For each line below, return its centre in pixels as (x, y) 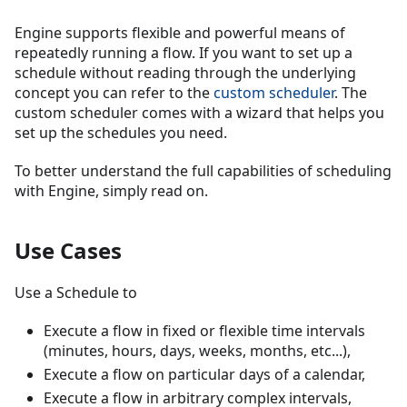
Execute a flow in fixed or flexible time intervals (204, 331)
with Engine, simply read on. (111, 191)
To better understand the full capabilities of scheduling (203, 171)
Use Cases (68, 251)
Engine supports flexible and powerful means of (180, 33)
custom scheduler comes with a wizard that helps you (199, 113)
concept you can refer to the (114, 93)
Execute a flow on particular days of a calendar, (204, 375)
